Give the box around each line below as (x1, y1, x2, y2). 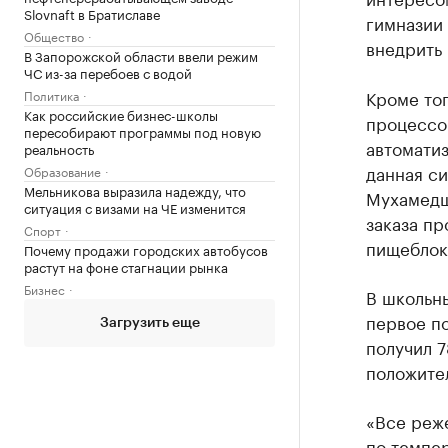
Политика (24, 85, 79, 104)
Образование (24, 161, 101, 180)
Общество (24, 26, 84, 45)
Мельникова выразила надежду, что (24, 180, 246, 200)
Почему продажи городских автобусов (24, 239, 268, 259)
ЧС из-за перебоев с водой (24, 62, 192, 82)
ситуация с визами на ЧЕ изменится (24, 197, 246, 217)
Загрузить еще (99, 316, 200, 330)
